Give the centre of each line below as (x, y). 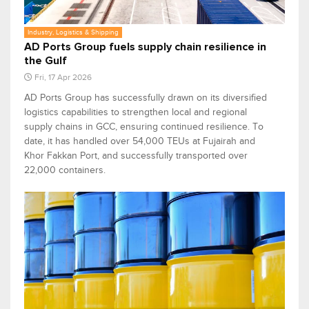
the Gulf (46, 60)
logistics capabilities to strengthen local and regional (136, 112)
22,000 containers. (65, 170)
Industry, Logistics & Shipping (73, 32)
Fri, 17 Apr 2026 (63, 77)
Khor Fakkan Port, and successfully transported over (136, 155)
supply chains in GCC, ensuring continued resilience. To (144, 126)
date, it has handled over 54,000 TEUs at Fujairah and (140, 141)
